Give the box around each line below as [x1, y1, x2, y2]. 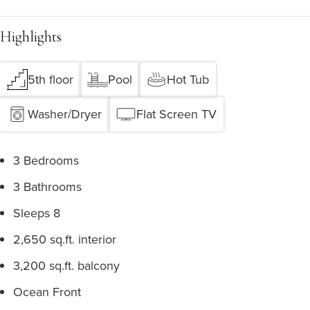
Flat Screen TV [136, 105, 217, 122]
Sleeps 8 [13, 204, 60, 221]
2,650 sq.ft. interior [13, 230, 116, 248]
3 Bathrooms [13, 178, 82, 195]
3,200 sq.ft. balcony [13, 257, 120, 274]
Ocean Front [13, 283, 81, 300]
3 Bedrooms [13, 152, 79, 169]
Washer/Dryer [28, 105, 102, 122]
